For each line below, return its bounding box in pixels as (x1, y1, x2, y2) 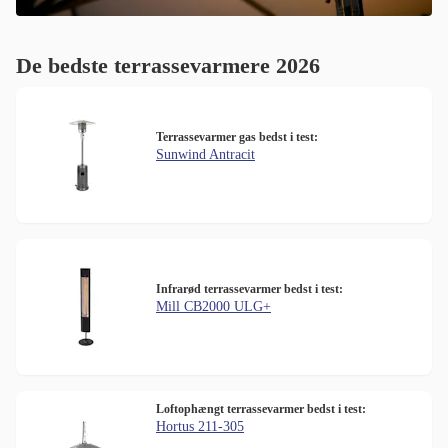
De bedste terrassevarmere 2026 (16, 53, 320, 79)
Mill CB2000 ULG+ (156, 299, 271, 315)
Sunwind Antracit (156, 147, 255, 163)
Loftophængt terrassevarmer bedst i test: (156, 402, 366, 417)
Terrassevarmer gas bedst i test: (156, 130, 318, 145)
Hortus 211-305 (156, 419, 244, 435)
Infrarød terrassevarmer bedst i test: (156, 282, 343, 297)
